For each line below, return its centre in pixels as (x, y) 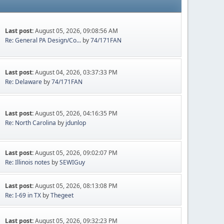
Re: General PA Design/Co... (43, 40)
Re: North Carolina (31, 123)
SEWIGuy (72, 162)
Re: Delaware (24, 81)
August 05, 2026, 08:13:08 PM (76, 186)
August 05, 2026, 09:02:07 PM (76, 153)
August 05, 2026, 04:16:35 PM (76, 113)
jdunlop (76, 123)
